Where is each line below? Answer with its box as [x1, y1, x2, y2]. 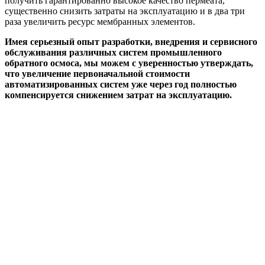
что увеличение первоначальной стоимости [5, 68, 190, 79]
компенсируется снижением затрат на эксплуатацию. [5, 89, 232, 100]
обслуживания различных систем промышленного [5, 47, 222, 57]
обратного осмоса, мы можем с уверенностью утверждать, [5, 57, 253, 68]
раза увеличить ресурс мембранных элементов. [5, 16, 195, 27]
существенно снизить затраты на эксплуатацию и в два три [5, 5, 245, 16]
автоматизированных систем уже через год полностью [5, 79, 237, 89]
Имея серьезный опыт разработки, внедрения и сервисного [5, 36, 257, 47]
